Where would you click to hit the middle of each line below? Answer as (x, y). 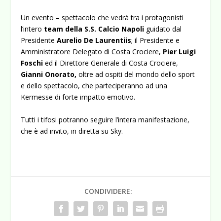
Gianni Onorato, (49, 74)
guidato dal (163, 29)
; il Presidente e (156, 40)
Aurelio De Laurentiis (94, 40)
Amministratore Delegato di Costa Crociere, (92, 52)
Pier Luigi (180, 52)
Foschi (32, 63)
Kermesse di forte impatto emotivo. (78, 97)
